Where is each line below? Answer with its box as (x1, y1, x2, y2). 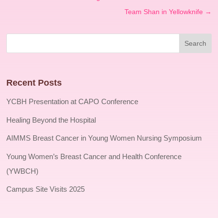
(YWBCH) (6, 166, 39, 175)
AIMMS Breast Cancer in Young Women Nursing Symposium (6, 134, 202, 143)
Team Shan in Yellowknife (124, 8, 203, 16)
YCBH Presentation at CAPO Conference (6, 97, 139, 106)
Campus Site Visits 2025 (6, 185, 85, 194)
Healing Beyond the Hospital (6, 115, 96, 124)
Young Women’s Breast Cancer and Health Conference (6, 152, 182, 161)
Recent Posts (6, 78, 62, 88)
